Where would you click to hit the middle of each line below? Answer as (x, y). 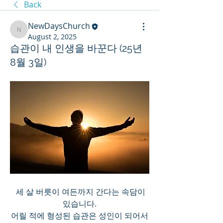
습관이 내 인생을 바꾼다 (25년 (76, 48)
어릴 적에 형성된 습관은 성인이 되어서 (80, 216)
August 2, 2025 (52, 36)
